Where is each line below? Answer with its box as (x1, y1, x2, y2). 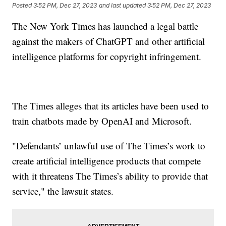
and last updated (99, 1, 146, 9)
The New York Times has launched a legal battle (12, 20, 199, 33)
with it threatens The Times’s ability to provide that (12, 169, 208, 183)
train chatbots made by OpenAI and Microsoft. (12, 115, 192, 128)
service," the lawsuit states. (12, 185, 114, 198)
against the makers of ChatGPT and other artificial (12, 35, 205, 48)
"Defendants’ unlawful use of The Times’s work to (12, 139, 206, 152)
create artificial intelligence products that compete (12, 154, 201, 167)
